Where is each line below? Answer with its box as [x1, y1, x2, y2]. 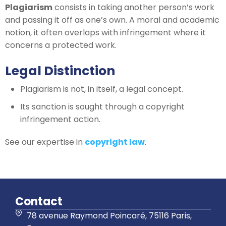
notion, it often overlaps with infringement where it [5, 27, 206, 38]
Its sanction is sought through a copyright [20, 101, 185, 112]
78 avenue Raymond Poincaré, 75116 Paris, [26, 209, 192, 221]
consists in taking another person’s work [52, 2, 214, 13]
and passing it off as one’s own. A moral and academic [5, 14, 219, 26]
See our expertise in [5, 136, 85, 148]
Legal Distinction [5, 62, 115, 80]
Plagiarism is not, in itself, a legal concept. [20, 83, 183, 95]
